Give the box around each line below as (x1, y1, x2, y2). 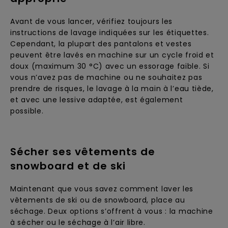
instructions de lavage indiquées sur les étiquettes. (10, 27, 209, 38)
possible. (10, 106, 44, 116)
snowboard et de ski (10, 159, 126, 173)
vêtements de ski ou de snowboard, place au (10, 195, 185, 205)
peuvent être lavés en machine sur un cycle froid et (10, 50, 214, 60)
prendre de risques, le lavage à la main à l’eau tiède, (10, 83, 214, 94)
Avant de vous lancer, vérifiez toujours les (10, 16, 173, 26)
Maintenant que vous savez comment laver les (10, 184, 194, 194)
